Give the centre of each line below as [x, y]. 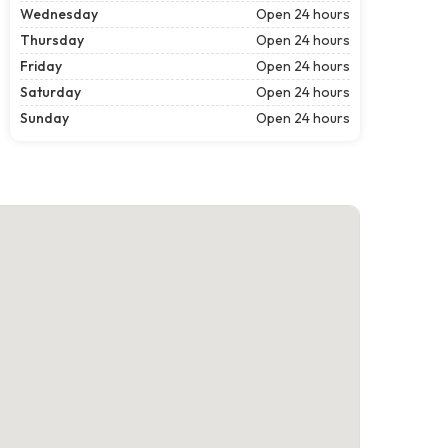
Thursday [52, 39]
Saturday [50, 91]
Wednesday [59, 13]
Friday [41, 65]
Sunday [44, 117]
